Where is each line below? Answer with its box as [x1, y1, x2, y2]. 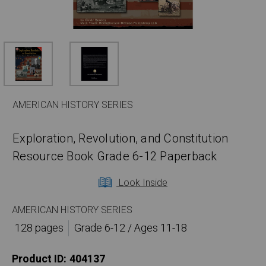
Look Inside [116, 176, 167, 191]
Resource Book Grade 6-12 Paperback [12, 148, 217, 166]
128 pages [14, 220, 64, 237]
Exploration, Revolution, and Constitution [12, 130, 229, 148]
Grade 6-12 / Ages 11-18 [74, 220, 187, 237]
